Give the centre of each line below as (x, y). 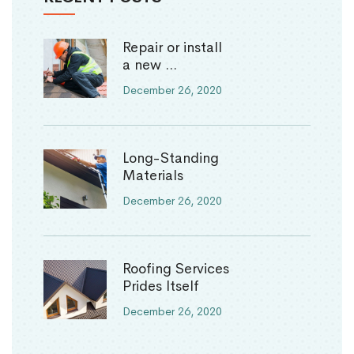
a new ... (150, 64)
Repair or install (172, 47)
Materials (153, 175)
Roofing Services (176, 268)
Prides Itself (161, 286)
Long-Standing (171, 158)
